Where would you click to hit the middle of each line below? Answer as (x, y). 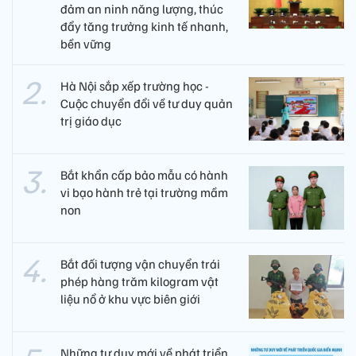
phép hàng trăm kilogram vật (139, 281)
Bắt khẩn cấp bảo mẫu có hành (144, 174)
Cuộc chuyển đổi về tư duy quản (147, 103)
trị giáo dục (91, 120)
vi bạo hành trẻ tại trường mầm (144, 192)
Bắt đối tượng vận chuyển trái (140, 263)
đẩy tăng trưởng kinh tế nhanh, (144, 26)
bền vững (86, 43)
